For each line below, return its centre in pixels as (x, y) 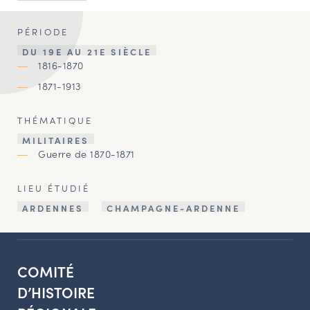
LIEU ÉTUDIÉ (54, 188)
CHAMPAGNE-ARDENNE (173, 208)
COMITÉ (46, 271)
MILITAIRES (56, 140)
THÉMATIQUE (55, 120)
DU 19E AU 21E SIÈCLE (87, 51)
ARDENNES (53, 208)
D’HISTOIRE (56, 292)
